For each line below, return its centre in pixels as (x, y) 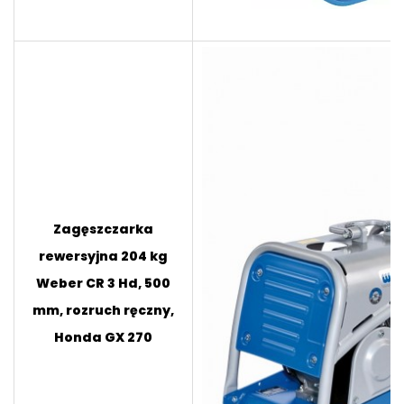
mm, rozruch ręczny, (103, 310)
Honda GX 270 (103, 337)
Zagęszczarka (103, 229)
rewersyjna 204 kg (103, 256)
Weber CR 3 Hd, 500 (103, 283)
